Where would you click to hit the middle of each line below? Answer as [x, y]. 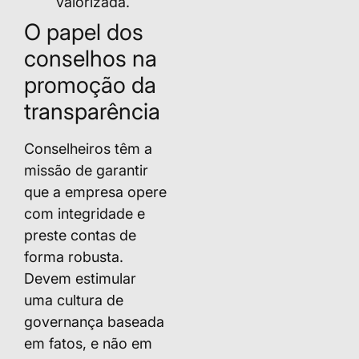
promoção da [90, 85]
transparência [92, 111]
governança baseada [94, 321]
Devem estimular [80, 278]
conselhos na [91, 58]
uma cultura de [74, 300]
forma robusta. [74, 256]
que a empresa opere [95, 192]
